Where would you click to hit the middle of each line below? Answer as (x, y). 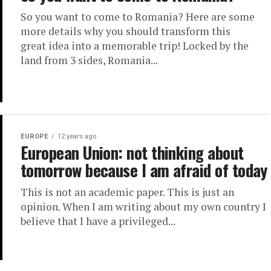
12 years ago (77, 137)
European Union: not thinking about (132, 153)
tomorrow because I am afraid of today (144, 170)
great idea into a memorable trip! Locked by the (135, 46)
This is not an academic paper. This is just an (127, 192)
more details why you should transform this (126, 31)
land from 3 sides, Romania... (89, 60)
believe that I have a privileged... (98, 221)
